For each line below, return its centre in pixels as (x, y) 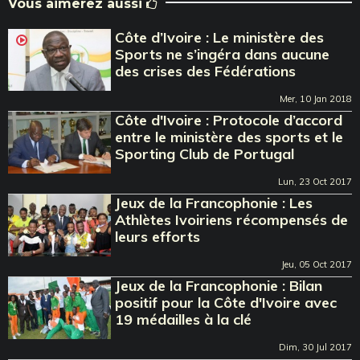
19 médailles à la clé (184, 319)
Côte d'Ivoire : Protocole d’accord (229, 120)
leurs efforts (158, 236)
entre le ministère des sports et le (229, 137)
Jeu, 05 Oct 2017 (317, 264)
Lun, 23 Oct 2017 (315, 181)
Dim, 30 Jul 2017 (315, 347)
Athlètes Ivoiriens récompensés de (232, 219)
